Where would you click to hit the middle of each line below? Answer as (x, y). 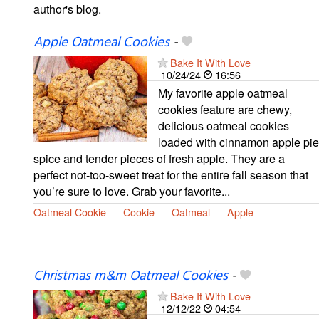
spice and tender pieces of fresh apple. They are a (159, 158)
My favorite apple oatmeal (223, 93)
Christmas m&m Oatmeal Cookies (131, 276)
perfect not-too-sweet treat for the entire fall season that (171, 174)
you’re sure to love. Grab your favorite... (132, 191)
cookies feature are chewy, (225, 109)
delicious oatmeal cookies (224, 125)
